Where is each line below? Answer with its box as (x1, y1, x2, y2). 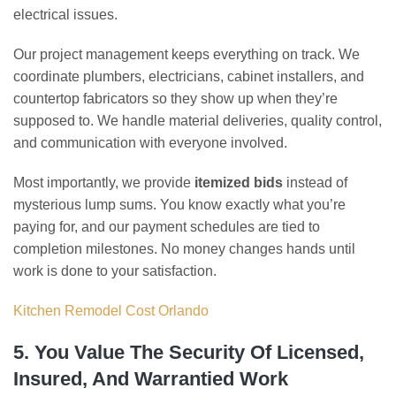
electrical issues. (13, 7, 118, 22)
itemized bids (194, 175, 283, 190)
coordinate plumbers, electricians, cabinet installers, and (13, 69, 364, 84)
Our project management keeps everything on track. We (13, 47, 360, 62)
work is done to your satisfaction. (13, 263, 217, 278)
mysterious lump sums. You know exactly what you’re (13, 197, 346, 212)
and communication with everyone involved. (13, 135, 287, 150)
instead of (283, 175, 347, 190)
